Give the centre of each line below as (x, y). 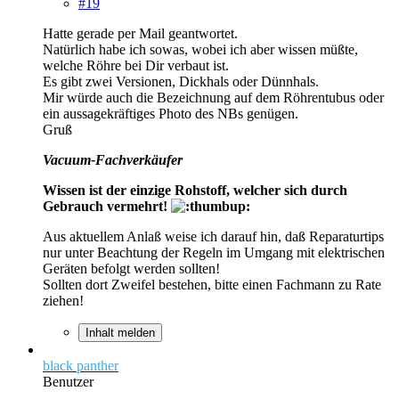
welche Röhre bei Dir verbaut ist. (136, 65)
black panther (81, 365)
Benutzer (68, 381)
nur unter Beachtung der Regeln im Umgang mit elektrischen (214, 252)
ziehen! (63, 300)
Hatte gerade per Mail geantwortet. (140, 33)
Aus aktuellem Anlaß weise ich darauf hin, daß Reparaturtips (213, 236)
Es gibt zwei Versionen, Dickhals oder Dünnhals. (181, 81)
